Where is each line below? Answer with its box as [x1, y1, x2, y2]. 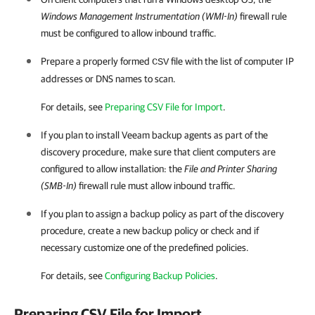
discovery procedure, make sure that [41, 146, 193, 157]
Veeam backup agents [122, 129, 212, 141]
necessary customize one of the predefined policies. [41, 242, 249, 253]
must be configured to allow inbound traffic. [41, 27, 217, 39]
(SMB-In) [41, 180, 77, 191]
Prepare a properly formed [41, 56, 152, 67]
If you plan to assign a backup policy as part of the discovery [41, 208, 284, 219]
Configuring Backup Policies [105, 270, 215, 281]
